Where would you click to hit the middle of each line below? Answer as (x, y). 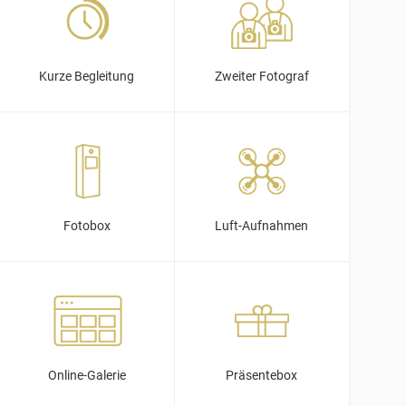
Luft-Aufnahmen (262, 226)
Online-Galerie (87, 376)
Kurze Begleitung (87, 77)
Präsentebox (262, 376)
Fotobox (87, 226)
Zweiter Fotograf (261, 77)
